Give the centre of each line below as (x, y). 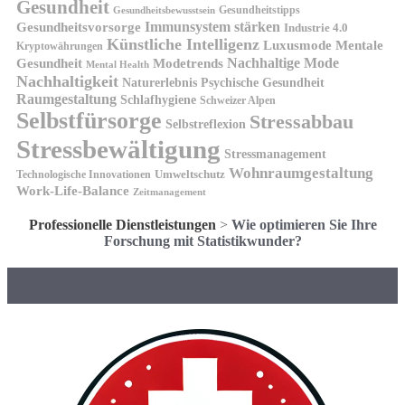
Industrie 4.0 (316, 27)
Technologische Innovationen (84, 174)
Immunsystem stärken (212, 26)
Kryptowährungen (60, 46)
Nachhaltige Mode (283, 62)
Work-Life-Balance (73, 190)
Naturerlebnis (160, 82)
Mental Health (118, 64)
